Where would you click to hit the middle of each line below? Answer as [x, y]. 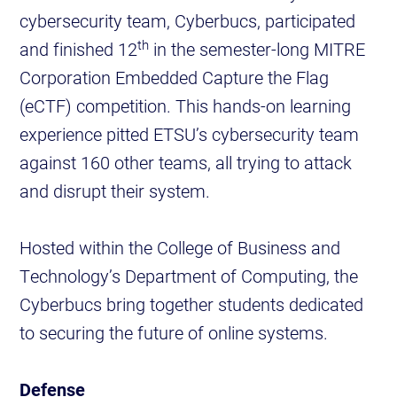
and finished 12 [79, 49]
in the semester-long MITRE [257, 49]
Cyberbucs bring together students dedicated [192, 304]
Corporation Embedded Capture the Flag [175, 78]
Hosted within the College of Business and [180, 248]
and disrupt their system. [120, 191]
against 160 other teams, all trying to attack [186, 163]
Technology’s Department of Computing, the [189, 276]
